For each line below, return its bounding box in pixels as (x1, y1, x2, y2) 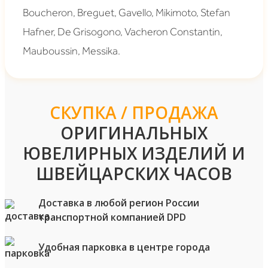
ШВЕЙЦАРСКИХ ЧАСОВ (36, 162, 232, 185)
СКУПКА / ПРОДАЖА (50, 100, 218, 124)
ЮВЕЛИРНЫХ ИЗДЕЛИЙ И (23, 141, 245, 165)
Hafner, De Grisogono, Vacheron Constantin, (23, 25, 223, 38)
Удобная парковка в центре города (38, 240, 210, 254)
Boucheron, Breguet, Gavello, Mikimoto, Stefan (23, 6, 230, 19)
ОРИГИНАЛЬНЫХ (60, 121, 208, 144)
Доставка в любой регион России (38, 196, 199, 209)
